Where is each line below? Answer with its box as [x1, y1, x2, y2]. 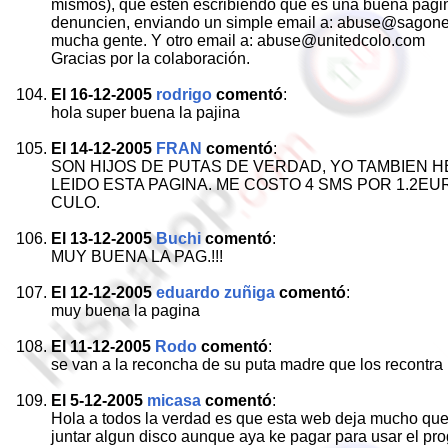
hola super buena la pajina [51, 104, 240, 121]
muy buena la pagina [51, 302, 200, 319]
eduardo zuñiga [156, 284, 275, 301]
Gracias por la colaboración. [51, 50, 250, 67]
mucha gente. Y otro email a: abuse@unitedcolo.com [51, 32, 425, 49]
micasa [147, 392, 201, 409]
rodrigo [156, 86, 212, 103]
